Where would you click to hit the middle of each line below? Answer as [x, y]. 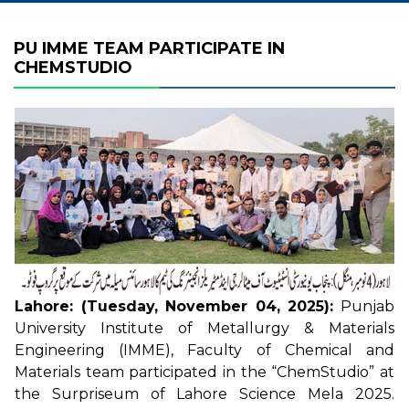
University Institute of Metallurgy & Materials [204, 328]
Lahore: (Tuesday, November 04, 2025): [174, 306]
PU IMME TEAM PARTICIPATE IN [149, 48]
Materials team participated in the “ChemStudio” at [204, 372]
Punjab [364, 306]
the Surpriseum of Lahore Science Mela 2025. [204, 393]
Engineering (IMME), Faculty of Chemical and [204, 350]
